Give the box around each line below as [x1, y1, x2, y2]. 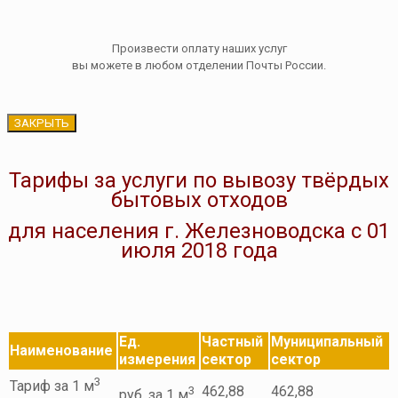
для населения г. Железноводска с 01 [8, 219, 390, 244]
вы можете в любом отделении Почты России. [72, 59, 326, 73]
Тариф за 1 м [10, 377, 94, 394]
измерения [119, 351, 195, 369]
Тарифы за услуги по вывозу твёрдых [9, 168, 389, 194]
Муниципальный [271, 333, 383, 351]
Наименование [10, 342, 113, 360]
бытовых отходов [110, 187, 288, 213]
